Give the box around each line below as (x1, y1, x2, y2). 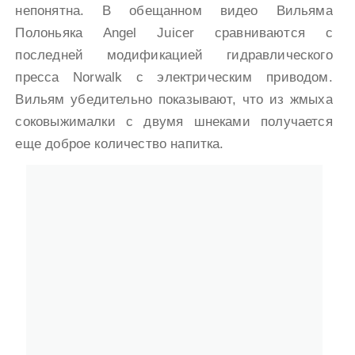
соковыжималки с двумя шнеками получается (15, 114, 333, 130)
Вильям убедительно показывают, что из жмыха (15, 92, 333, 108)
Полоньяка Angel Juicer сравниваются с (15, 25, 333, 41)
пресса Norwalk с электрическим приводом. (15, 70, 333, 86)
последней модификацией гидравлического (15, 48, 333, 63)
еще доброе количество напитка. (15, 136, 224, 152)
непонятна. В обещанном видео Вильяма (15, 3, 333, 19)
